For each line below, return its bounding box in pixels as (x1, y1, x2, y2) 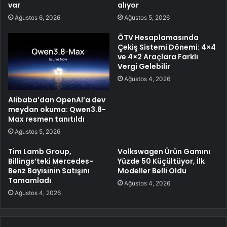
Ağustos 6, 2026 (15, 14, 60, 22)
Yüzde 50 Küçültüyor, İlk (118, 156, 205, 166)
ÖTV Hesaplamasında (118, 32, 199, 43)
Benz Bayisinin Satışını (8, 165, 90, 176)
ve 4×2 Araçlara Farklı (118, 52, 198, 62)
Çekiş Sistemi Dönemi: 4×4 (118, 42, 216, 53)
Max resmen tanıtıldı (8, 113, 85, 124)
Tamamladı (8, 175, 51, 185)
